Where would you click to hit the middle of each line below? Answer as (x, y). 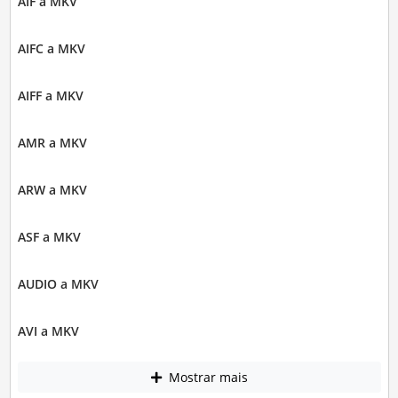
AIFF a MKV (50, 95)
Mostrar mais (206, 378)
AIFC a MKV (51, 48)
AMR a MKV (52, 142)
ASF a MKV (49, 236)
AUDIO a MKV (58, 283)
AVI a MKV (48, 330)
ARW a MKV (52, 189)
